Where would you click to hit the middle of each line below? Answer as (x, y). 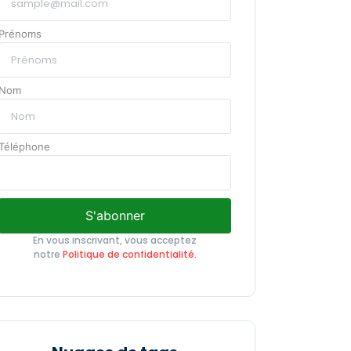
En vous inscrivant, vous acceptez (115, 241)
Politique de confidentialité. (129, 255)
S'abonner (115, 216)
